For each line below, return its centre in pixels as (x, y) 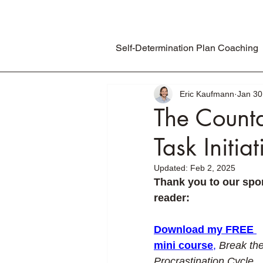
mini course (183, 245)
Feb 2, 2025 (213, 168)
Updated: (172, 168)
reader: (172, 198)
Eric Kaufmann (207, 94)
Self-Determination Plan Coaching (187, 48)
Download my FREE (205, 230)
